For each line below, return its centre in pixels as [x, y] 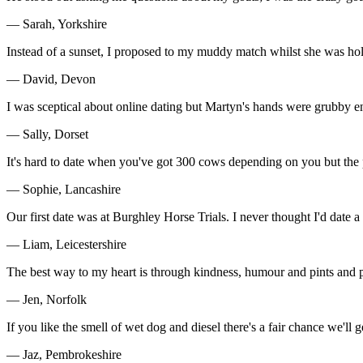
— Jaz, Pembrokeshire [64, 354]
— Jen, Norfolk [47, 299]
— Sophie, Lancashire [64, 189]
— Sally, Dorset [47, 134]
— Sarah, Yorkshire [57, 23]
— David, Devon [51, 79]
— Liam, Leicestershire [66, 244]
